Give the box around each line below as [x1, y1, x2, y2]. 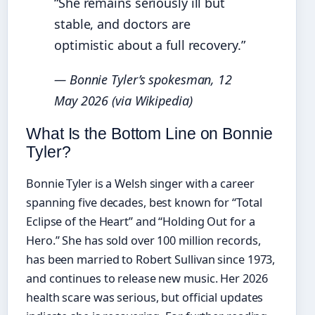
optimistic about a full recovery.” [54, 36, 245, 53]
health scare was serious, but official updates [26, 289, 264, 305]
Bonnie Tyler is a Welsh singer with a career [26, 175, 255, 191]
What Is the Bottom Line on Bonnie [26, 124, 273, 143]
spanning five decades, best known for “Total [26, 194, 262, 210]
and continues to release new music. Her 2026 [26, 270, 268, 286]
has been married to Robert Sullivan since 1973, [26, 251, 276, 267]
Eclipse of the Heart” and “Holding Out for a [26, 213, 255, 229]
